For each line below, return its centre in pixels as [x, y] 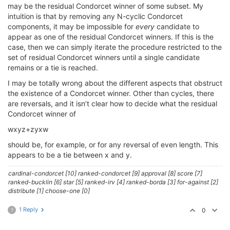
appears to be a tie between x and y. [70, 155]
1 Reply [28, 209]
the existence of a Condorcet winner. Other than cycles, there [111, 93]
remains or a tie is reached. [53, 68]
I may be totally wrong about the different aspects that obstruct [115, 83]
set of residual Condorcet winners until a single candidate [104, 57]
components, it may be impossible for [72, 26]
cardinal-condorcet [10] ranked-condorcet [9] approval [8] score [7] [105, 173]
